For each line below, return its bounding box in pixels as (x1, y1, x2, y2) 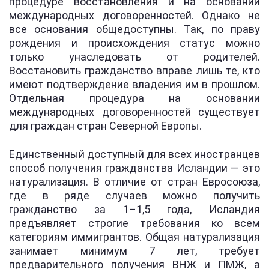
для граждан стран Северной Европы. (9, 119, 202, 132)
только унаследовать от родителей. (9, 50, 260, 63)
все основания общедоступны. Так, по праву (9, 23, 260, 35)
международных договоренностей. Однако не (9, 9, 260, 22)
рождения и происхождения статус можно (9, 37, 260, 49)
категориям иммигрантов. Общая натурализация (9, 231, 260, 243)
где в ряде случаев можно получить (9, 189, 260, 202)
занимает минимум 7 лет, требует (9, 244, 260, 257)
